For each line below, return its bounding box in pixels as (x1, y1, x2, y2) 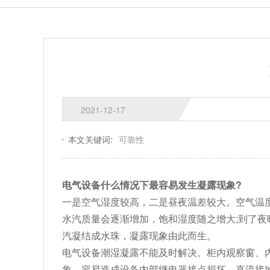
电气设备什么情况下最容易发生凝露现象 (62, 178, 236, 192)
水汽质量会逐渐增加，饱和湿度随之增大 (62, 212, 236, 225)
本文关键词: (68, 133, 113, 145)
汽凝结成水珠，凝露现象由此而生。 (62, 228, 216, 242)
